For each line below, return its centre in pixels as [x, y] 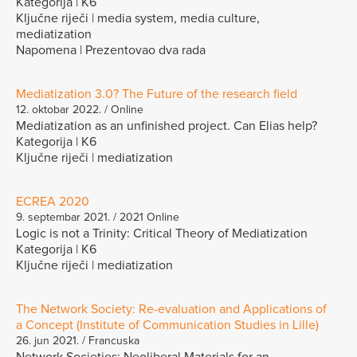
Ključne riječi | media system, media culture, [138, 18]
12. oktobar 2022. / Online [80, 110]
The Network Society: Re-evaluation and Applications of [171, 309]
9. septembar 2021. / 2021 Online [98, 217]
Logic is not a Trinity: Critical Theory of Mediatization [162, 233]
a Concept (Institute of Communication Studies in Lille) [167, 325]
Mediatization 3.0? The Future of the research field [157, 94]
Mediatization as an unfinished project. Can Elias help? [167, 126]
